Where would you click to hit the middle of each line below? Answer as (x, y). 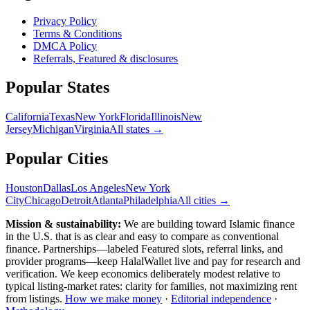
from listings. (34, 299)
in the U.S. (29, 237)
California (27, 117)
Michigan (53, 129)
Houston (24, 188)
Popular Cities (57, 159)
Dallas (57, 188)
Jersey (19, 129)
